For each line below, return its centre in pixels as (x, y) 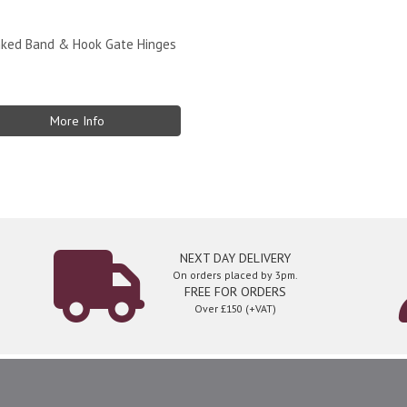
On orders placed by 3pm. (235, 275)
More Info (78, 121)
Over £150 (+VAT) (235, 308)
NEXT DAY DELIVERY (235, 258)
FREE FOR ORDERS (235, 292)
